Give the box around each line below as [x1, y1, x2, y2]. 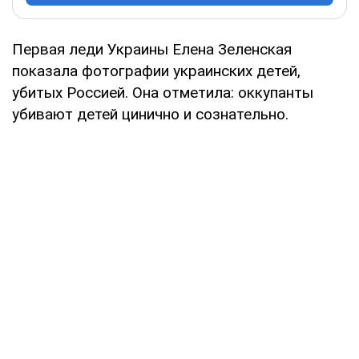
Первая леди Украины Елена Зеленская [12, 39, 292, 58]
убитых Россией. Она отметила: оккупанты [12, 83, 313, 102]
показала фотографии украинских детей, [12, 61, 301, 80]
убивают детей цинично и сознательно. [12, 104, 288, 123]
